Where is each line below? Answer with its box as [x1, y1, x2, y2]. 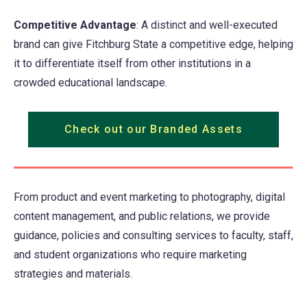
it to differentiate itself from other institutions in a [14, 57, 251, 71]
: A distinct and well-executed [136, 19, 278, 32]
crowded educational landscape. [14, 76, 167, 90]
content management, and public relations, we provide [14, 210, 270, 223]
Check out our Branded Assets [64, 123, 243, 136]
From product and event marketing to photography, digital [14, 191, 285, 204]
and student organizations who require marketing [14, 248, 247, 262]
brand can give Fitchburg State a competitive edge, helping [14, 38, 293, 51]
